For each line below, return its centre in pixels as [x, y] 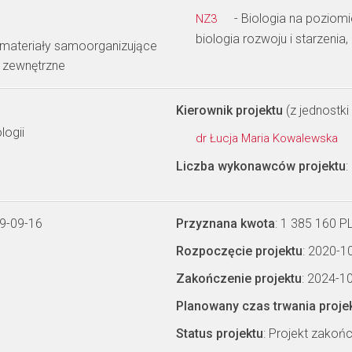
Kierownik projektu [229, 110]
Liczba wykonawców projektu [261, 166]
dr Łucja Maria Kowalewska [268, 138]
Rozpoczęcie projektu [239, 251]
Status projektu [220, 334]
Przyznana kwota [225, 224]
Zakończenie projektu [239, 279]
